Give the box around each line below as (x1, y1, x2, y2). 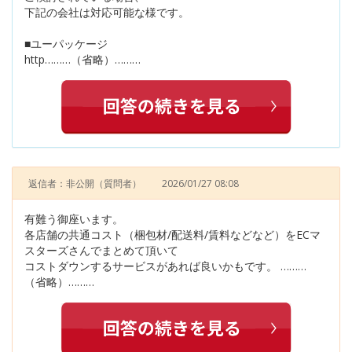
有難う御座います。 (24, 211, 123, 226)
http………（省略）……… (24, 52, 141, 68)
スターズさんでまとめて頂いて (24, 242, 178, 258)
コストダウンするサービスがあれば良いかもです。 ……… (24, 258, 306, 273)
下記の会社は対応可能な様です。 (24, 5, 189, 20)
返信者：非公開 (28, 176, 94, 190)
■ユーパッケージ (24, 36, 108, 52)
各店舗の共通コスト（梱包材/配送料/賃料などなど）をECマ (24, 226, 321, 242)
